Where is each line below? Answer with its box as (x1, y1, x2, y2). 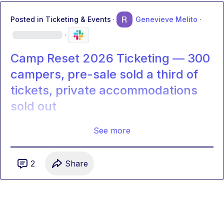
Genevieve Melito (135, 15, 197, 23)
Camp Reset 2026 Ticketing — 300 (10, 51, 210, 65)
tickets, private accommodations (10, 83, 197, 97)
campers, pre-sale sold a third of (10, 67, 198, 81)
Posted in (10, 15, 45, 23)
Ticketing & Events (45, 15, 111, 23)
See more (93, 125, 130, 135)
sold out (10, 99, 56, 113)
